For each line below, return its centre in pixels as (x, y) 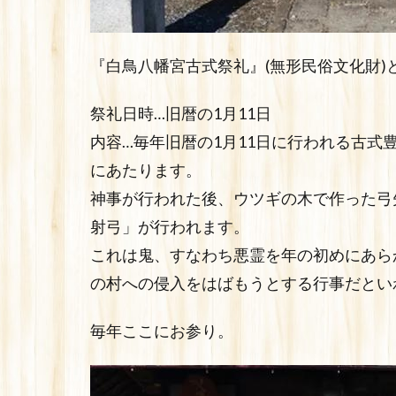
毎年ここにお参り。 (162, 331)
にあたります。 (146, 171)
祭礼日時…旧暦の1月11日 (181, 114)
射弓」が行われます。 (170, 227)
